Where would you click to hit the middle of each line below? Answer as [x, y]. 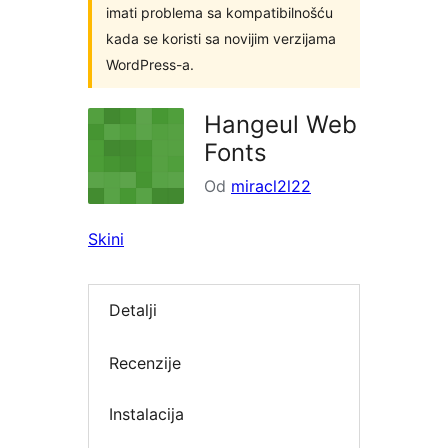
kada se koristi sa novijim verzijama [221, 38]
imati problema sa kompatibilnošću [219, 12]
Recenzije [145, 362]
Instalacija [146, 414]
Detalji [133, 310]
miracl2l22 [271, 186]
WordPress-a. [150, 64]
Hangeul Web [280, 124]
